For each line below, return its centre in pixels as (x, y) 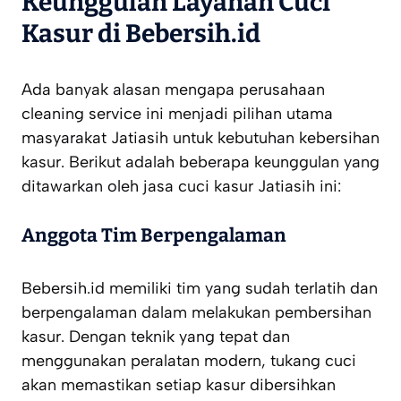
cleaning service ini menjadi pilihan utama (177, 114)
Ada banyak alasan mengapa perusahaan (173, 90)
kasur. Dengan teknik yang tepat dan (156, 337)
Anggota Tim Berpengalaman (154, 236)
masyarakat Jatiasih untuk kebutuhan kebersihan (200, 138)
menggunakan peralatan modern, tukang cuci (189, 361)
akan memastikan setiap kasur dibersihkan (179, 385)
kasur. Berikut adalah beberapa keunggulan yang (200, 162)
